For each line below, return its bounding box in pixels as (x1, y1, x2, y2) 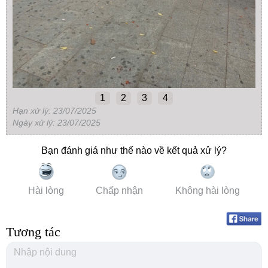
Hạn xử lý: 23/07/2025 (13, 105, 96, 115)
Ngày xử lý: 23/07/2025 (13, 117, 100, 127)
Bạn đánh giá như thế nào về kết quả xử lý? (41, 145, 227, 156)
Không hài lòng (175, 185, 240, 196)
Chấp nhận (96, 185, 144, 196)
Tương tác (6, 224, 60, 239)
